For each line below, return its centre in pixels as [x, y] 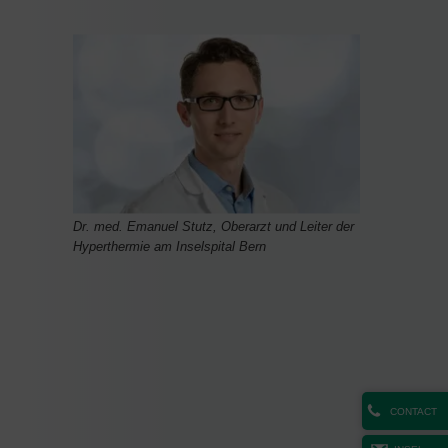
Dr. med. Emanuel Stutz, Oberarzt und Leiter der [213, 226]
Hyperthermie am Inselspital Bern [169, 246]
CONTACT [413, 411]
